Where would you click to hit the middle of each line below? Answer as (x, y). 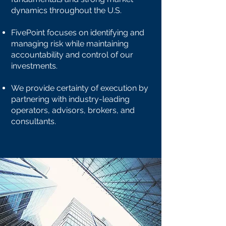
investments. (35, 66)
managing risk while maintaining (70, 44)
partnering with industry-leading (70, 99)
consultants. (34, 121)
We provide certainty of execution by (80, 88)
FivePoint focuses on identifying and (78, 33)
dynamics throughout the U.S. (66, 10)
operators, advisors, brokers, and (73, 110)
